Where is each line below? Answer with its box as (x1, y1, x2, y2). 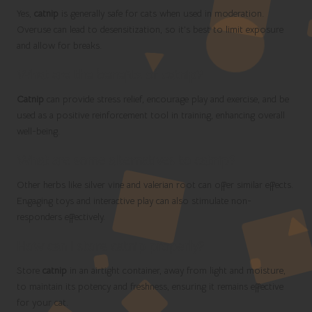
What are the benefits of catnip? (17, 66, 203, 84)
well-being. (17, 125, 60, 138)
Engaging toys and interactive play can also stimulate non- (17, 195, 251, 208)
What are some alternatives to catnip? (17, 152, 235, 170)
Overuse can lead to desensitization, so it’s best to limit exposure (17, 23, 283, 36)
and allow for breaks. (17, 39, 102, 52)
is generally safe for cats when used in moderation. (58, 7, 264, 19)
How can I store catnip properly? (17, 237, 204, 256)
